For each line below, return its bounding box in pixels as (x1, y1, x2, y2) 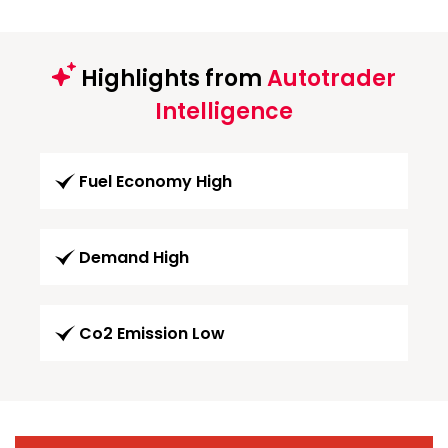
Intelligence (155, 95, 293, 127)
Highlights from (76, 62, 267, 94)
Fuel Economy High (79, 169, 232, 193)
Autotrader (267, 62, 396, 94)
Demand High (79, 245, 189, 269)
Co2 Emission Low (79, 321, 225, 345)
